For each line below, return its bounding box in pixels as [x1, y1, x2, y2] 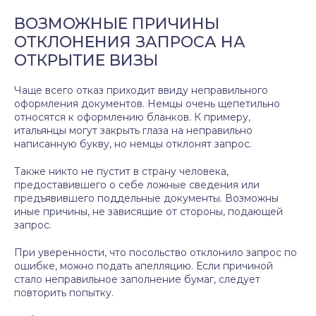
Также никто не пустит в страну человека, [14, 165, 229, 178]
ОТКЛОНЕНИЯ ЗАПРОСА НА [14, 32, 245, 51]
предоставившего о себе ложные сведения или [14, 178, 260, 191]
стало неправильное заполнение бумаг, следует [14, 273, 260, 286]
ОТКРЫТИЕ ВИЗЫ [14, 51, 158, 70]
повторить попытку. [14, 286, 114, 299]
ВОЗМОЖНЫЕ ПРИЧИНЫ [14, 14, 219, 33]
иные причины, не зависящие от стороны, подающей [14, 205, 283, 218]
